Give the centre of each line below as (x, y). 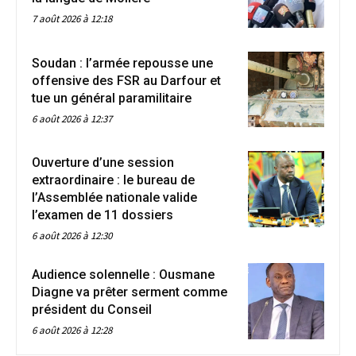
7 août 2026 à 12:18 (72, 18)
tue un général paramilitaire (112, 98)
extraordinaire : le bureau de (113, 180)
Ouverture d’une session (103, 163)
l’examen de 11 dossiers (103, 215)
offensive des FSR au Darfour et (126, 80)
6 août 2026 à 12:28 (72, 331)
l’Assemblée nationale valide (114, 198)
